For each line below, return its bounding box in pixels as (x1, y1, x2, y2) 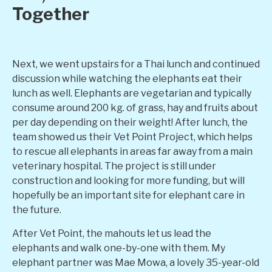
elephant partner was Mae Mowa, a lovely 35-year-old (12, 256, 259, 268)
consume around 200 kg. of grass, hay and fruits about (12, 102, 258, 114)
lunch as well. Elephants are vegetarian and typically (12, 87, 251, 100)
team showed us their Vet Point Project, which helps (12, 131, 253, 143)
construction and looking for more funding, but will (12, 175, 245, 187)
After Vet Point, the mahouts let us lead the (12, 227, 211, 239)
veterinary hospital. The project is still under (12, 160, 216, 172)
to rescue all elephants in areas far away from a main (12, 146, 253, 158)
